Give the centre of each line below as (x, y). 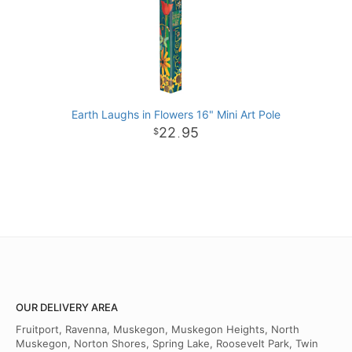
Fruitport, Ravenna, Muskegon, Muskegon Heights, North (158, 330)
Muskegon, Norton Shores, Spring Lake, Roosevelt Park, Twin (167, 344)
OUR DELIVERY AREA (67, 308)
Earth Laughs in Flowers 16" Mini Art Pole (176, 115)
